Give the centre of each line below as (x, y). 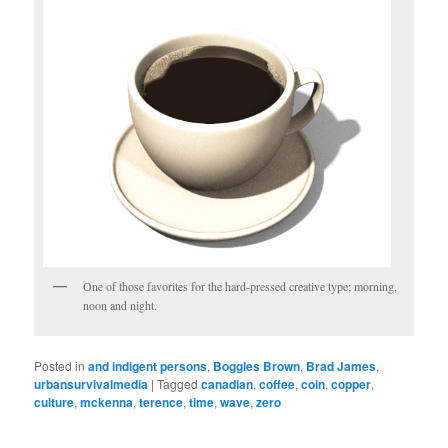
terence (161, 402)
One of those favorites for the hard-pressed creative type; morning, (240, 286)
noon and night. (120, 305)
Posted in (60, 366)
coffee (277, 384)
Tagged (178, 384)
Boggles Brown (257, 366)
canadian (227, 384)
